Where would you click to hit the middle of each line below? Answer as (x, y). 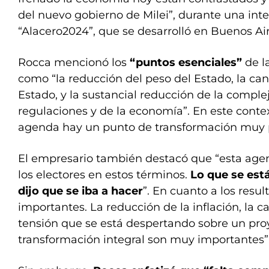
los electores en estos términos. (103, 175)
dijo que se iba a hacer (80, 191)
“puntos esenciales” (184, 62)
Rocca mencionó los (72, 62)
